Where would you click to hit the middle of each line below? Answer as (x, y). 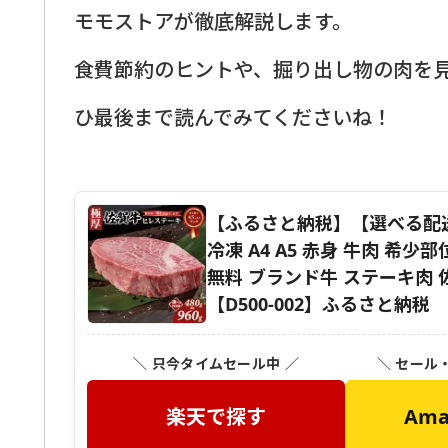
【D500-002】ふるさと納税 (318, 303)
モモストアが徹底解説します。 (213, 20)
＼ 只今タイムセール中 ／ (216, 363)
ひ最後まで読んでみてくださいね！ (233, 116)
